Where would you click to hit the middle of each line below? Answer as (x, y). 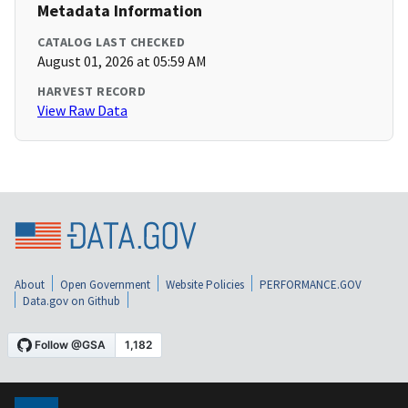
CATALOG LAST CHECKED (111, 42)
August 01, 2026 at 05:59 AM (122, 61)
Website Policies (205, 284)
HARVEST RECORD (92, 92)
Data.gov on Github (71, 301)
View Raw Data (82, 111)
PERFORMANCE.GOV (311, 284)
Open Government (105, 284)
